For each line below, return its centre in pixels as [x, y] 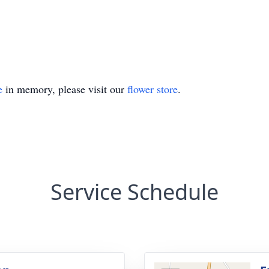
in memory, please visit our [65, 89]
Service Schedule [134, 192]
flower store [153, 89]
